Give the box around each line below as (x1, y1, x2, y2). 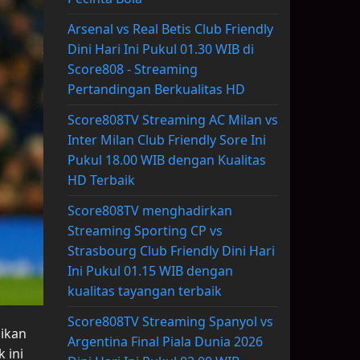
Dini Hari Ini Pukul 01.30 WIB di (67, 40, 254, 59)
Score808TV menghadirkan (67, 202, 232, 220)
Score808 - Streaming (67, 60, 198, 79)
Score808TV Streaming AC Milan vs (67, 111, 278, 129)
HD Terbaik (67, 171, 135, 190)
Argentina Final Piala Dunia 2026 (67, 333, 263, 351)
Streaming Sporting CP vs (67, 222, 223, 240)
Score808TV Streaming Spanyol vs (67, 313, 273, 331)
